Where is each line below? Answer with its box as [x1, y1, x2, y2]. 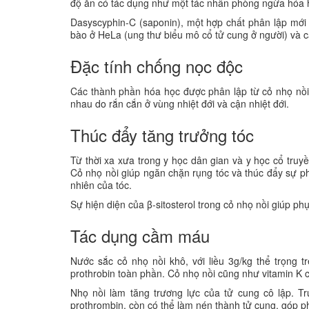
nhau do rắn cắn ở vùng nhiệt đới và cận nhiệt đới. [70, 96, 292, 110]
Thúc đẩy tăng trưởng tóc [70, 122, 254, 147]
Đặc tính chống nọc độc [70, 53, 243, 78]
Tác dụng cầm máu [70, 223, 210, 248]
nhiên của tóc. [70, 177, 132, 192]
